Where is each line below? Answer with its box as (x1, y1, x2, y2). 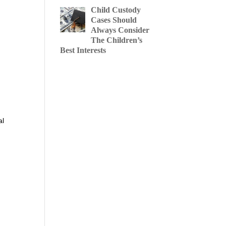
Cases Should (90, 16, 137, 24)
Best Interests (60, 46, 106, 54)
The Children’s (90, 36, 142, 44)
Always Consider (90, 26, 149, 34)
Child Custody (90, 6, 141, 14)
